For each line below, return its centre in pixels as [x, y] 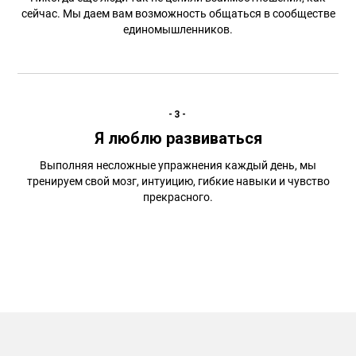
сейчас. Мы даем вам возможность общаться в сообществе [178, 14]
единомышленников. [178, 29]
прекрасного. [178, 197]
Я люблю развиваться [178, 138]
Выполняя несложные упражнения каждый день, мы [178, 165]
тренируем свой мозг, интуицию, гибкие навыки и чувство [178, 181]
